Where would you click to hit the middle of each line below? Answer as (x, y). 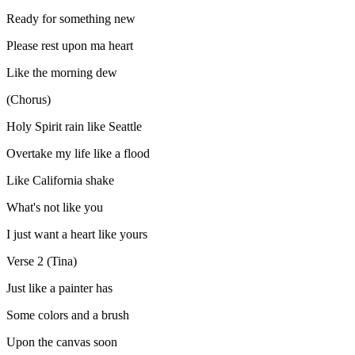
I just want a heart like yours (77, 234)
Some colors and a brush (68, 315)
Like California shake (60, 180)
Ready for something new (71, 18)
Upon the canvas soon (62, 342)
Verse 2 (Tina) (42, 261)
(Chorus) (29, 99)
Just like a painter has (59, 288)
